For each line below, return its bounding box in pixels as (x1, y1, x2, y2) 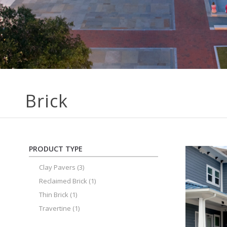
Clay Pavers (39, 163, 75, 172)
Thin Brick (39, 190, 68, 199)
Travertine (39, 204, 71, 213)
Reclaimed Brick (39, 176, 87, 185)
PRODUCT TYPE (29, 144, 83, 154)
